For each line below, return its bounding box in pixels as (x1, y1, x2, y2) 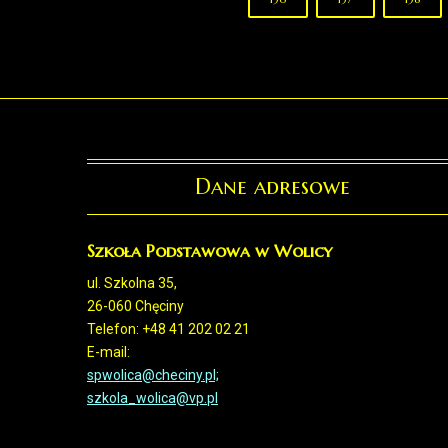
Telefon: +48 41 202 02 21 (87, 321, 250, 337)
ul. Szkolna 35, (87, 275, 177, 291)
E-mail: (87, 344, 130, 360)
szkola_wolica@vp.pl (87, 390, 218, 406)
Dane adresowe (194, 173, 350, 200)
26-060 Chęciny (87, 298, 184, 314)
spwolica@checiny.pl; (87, 367, 219, 383)
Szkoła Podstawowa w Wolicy (87, 240, 332, 262)
